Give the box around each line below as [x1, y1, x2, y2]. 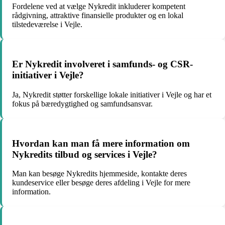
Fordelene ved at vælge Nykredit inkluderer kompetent [12, 2, 185, 11]
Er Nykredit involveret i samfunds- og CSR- [12, 59, 193, 70]
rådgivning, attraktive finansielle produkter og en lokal [12, 11, 183, 20]
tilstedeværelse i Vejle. [12, 20, 82, 29]
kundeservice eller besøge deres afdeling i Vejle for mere [12, 178, 190, 187]
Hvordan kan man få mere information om [12, 138, 190, 149]
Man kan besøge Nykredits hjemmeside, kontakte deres [12, 169, 187, 178]
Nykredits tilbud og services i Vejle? [12, 149, 157, 160]
